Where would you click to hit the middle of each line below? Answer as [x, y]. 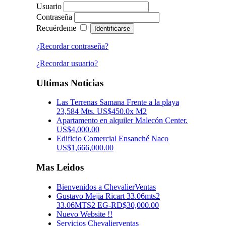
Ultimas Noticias [70, 83]
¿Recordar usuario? [67, 63]
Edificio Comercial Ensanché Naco [112, 139]
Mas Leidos [60, 167]
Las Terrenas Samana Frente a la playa [118, 102]
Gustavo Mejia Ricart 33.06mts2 [108, 196]
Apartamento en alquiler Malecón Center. [122, 121]
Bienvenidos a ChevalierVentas [106, 187]
